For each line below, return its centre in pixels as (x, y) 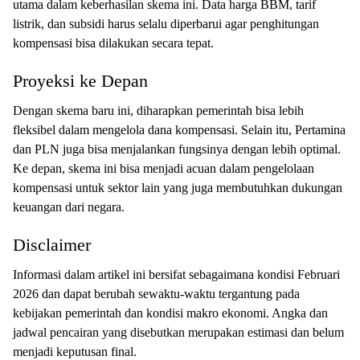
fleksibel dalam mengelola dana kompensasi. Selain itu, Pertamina (179, 130)
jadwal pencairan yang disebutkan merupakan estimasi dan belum (178, 332)
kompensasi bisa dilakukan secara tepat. (113, 43)
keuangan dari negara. (69, 207)
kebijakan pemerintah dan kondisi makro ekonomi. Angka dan (170, 313)
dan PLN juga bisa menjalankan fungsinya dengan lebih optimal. (177, 149)
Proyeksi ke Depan (80, 81)
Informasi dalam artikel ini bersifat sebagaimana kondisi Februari (176, 274)
